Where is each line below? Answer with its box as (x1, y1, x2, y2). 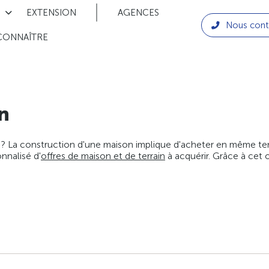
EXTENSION (26, 7, 76, 18)
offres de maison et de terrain (41, 150, 165, 162)
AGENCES (117, 7, 159, 18)
